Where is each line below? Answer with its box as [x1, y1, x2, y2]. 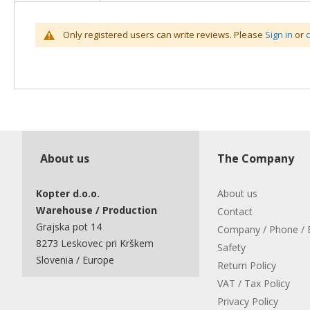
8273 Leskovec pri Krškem [36, 237, 154, 250]
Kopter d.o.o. [36, 187, 100, 200]
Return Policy [217, 259, 276, 272]
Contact [217, 205, 253, 218]
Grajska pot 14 [36, 220, 102, 233]
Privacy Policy [217, 295, 278, 308]
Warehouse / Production [36, 203, 157, 217]
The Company [217, 151, 294, 166]
